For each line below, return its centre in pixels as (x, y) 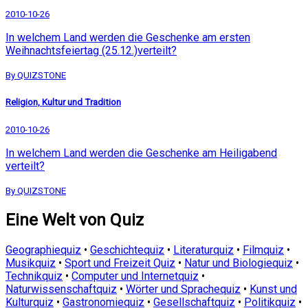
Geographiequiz (43, 250)
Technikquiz (34, 276)
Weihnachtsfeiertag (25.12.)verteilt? (91, 51)
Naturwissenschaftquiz (61, 289)
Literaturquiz (203, 250)
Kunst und (273, 289)
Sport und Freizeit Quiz (120, 263)
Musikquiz (31, 263)
